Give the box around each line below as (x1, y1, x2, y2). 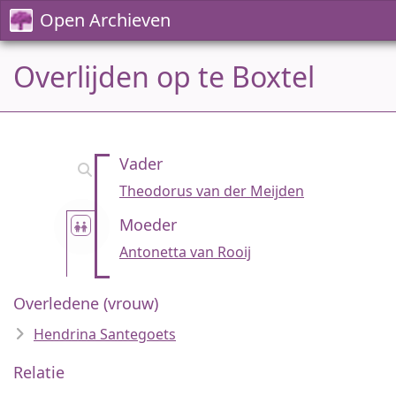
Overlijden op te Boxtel (13, 57, 315, 95)
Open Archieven (40, 8, 171, 32)
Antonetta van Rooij (119, 242, 251, 262)
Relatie (13, 362, 65, 383)
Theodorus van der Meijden (119, 181, 304, 201)
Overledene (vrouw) (13, 293, 158, 314)
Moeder (119, 214, 177, 235)
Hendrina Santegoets (34, 324, 176, 344)
